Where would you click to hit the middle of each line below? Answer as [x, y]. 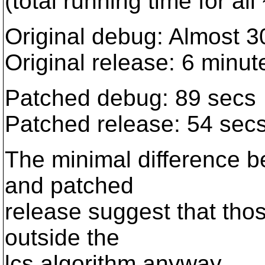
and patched [69, 185]
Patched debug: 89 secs [130, 98]
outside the [62, 237]
